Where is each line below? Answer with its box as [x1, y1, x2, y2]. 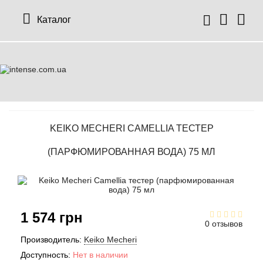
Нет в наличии [73, 250, 128, 259]
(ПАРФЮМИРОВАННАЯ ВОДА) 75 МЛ [48, 147, 215, 157]
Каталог [37, 15, 71, 25]
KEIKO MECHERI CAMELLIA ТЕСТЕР [49, 123, 214, 133]
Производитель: [21, 235, 82, 244]
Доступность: [21, 250, 70, 259]
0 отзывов [205, 219, 242, 228]
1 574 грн [21, 210, 83, 225]
